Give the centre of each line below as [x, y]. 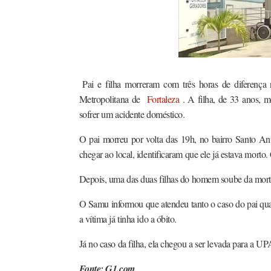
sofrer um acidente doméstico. [132, 114]
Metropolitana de [113, 99]
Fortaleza [165, 99]
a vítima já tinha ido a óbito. [128, 219]
